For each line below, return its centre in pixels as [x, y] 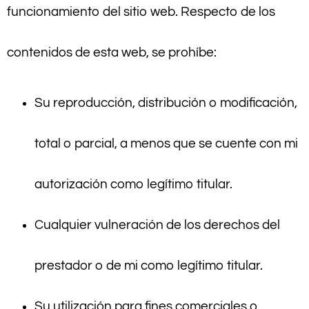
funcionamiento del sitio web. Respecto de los [141, 11]
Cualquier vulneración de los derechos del [157, 225]
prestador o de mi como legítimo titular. [149, 266]
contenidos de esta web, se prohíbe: [112, 52]
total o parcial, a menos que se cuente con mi [166, 144]
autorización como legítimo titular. [133, 185]
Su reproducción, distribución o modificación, [166, 103]
